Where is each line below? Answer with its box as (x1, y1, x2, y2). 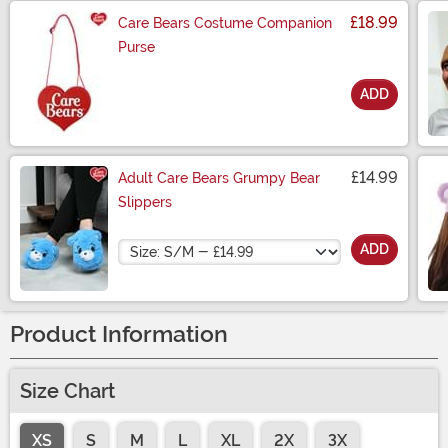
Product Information (10, 321, 228, 349)
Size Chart (20, 379, 115, 404)
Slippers (118, 194, 172, 211)
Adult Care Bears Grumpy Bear (118, 170, 320, 187)
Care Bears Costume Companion (118, 15, 332, 32)
